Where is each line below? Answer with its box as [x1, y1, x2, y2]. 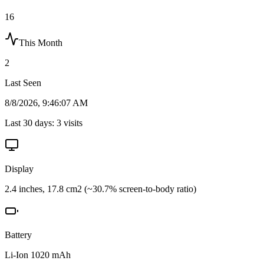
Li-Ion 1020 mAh [5, 249, 71, 260]
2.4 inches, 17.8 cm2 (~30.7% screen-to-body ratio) [5, 183, 196, 194]
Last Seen [5, 77, 41, 88]
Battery [5, 229, 32, 240]
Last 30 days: [5, 117, 57, 128]
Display [5, 163, 34, 174]
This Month [19, 37, 62, 48]
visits [61, 117, 82, 128]
